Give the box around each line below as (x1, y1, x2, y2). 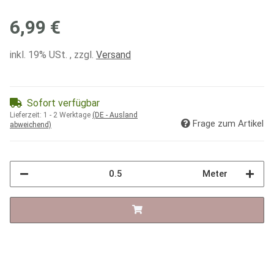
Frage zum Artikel (193, 117, 264, 129)
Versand (96, 48, 131, 61)
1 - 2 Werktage (43, 110, 92, 119)
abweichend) (10, 120, 51, 129)
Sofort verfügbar (27, 97, 100, 109)
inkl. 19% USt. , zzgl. (10, 48, 96, 61)
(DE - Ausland (92, 110, 138, 119)
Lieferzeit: (10, 110, 43, 119)
